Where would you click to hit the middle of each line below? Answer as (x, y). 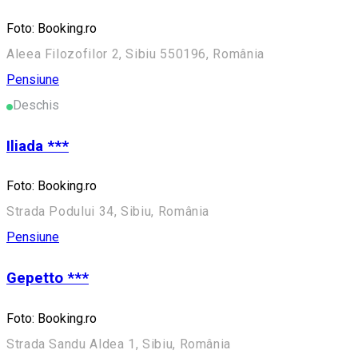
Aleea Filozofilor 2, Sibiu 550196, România (135, 54)
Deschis (36, 105)
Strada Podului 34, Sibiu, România (108, 212)
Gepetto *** (48, 278)
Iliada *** (38, 146)
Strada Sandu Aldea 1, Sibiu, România (119, 344)
